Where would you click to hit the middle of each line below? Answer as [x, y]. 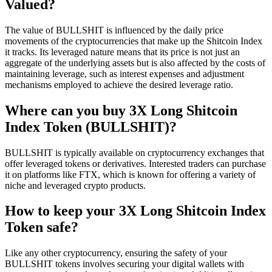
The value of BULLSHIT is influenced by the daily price [114, 30]
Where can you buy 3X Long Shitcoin [121, 110]
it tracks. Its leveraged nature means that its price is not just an [122, 52]
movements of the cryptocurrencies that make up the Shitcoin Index [134, 41]
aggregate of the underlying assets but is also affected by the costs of [135, 63]
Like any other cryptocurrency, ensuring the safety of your [116, 253]
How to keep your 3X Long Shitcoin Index [135, 211]
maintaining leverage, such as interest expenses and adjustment [124, 73]
